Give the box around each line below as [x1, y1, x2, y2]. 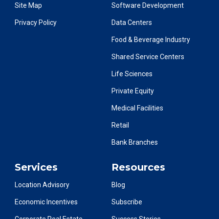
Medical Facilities [111, 104, 164, 112]
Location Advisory [15, 180, 69, 189]
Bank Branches [111, 138, 158, 146]
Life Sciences [111, 69, 153, 78]
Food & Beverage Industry [111, 35, 191, 44]
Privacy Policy [15, 18, 57, 26]
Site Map [15, 1, 42, 9]
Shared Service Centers [111, 52, 185, 61]
